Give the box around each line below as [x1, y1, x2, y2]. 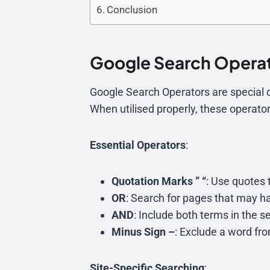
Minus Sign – [111, 225, 175, 238]
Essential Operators [90, 139, 186, 151]
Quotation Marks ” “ [111, 175, 206, 187]
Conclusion [107, 4, 158, 16]
